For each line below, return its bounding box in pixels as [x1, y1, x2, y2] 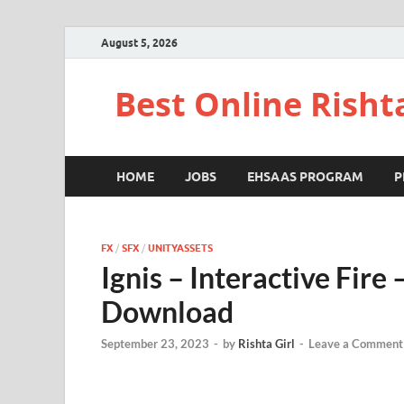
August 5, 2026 [101, 35, 178, 50]
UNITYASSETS [148, 242, 213, 254]
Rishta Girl [238, 336, 295, 352]
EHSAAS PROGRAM [247, 169, 363, 184]
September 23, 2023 [101, 336, 209, 352]
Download [101, 294, 234, 329]
